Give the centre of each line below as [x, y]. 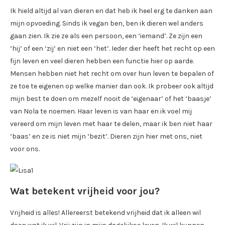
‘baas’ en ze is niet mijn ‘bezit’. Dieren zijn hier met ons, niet [106, 137]
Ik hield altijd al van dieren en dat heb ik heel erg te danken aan [111, 11]
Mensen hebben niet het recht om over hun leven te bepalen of [112, 74]
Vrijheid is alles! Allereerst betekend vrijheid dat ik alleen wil [105, 213]
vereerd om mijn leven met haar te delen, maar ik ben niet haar [111, 124]
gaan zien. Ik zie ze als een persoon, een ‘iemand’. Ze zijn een [106, 36]
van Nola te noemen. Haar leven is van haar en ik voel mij [101, 111]
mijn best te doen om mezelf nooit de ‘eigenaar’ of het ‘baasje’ [111, 99]
